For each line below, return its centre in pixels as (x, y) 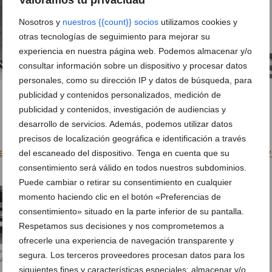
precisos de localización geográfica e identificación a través (132, 138)
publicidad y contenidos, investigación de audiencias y (122, 109)
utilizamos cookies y (198, 22)
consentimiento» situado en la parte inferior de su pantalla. (131, 211)
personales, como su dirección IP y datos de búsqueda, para (135, 80)
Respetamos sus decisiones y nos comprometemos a (121, 226)
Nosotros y (41, 22)
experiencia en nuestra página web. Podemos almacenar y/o (135, 51)
